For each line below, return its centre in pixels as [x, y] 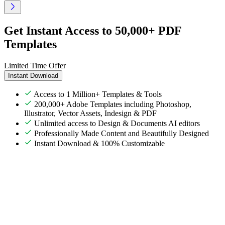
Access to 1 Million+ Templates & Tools [98, 94]
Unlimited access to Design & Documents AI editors [117, 123]
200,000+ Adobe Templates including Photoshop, [113, 104]
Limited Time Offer [35, 65]
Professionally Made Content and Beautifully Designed [122, 133]
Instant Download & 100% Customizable [99, 143]
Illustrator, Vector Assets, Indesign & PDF [90, 113]
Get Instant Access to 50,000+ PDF [93, 30]
